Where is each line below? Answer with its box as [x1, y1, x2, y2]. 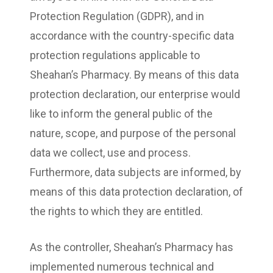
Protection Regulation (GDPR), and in [30, 9, 204, 23]
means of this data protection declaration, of [30, 185, 243, 198]
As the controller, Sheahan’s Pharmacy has [30, 240, 233, 253]
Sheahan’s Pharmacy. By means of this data [30, 68, 239, 81]
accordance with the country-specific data [30, 29, 234, 42]
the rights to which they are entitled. [30, 204, 203, 218]
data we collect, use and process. [30, 146, 191, 159]
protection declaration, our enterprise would [30, 87, 240, 101]
